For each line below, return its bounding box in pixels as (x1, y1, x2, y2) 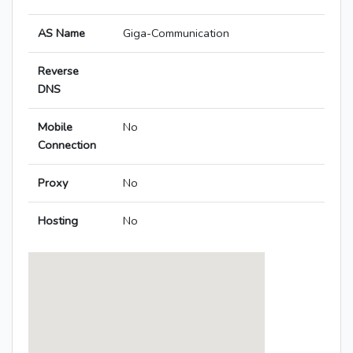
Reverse (38, 63, 79, 80)
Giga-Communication (123, 25, 229, 42)
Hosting (38, 213, 78, 229)
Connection (38, 137, 96, 154)
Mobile (38, 119, 72, 136)
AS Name (38, 25, 85, 42)
